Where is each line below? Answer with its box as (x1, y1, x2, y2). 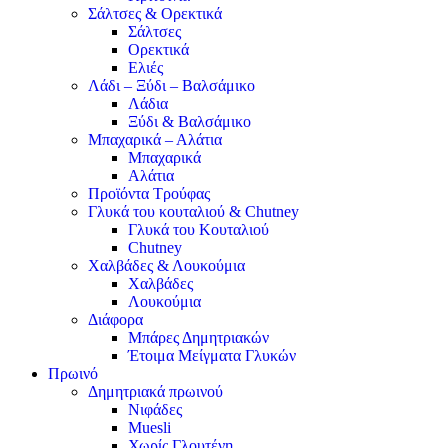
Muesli (128, 419, 171, 436)
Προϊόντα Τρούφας (88, 185, 210, 202)
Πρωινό (48, 365, 98, 382)
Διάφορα (88, 311, 143, 328)
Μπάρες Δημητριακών (128, 329, 269, 346)
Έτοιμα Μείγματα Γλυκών (128, 347, 296, 364)
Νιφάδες (128, 401, 182, 418)
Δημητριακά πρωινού (88, 383, 223, 400)
